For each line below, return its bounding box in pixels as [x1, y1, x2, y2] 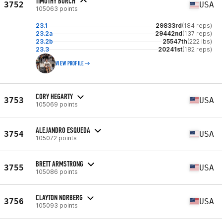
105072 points [36, 134, 77, 142]
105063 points [36, 5, 78, 12]
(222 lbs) [187, 38, 212, 45]
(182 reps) [182, 46, 212, 53]
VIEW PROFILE [55, 60, 84, 67]
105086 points [36, 167, 78, 175]
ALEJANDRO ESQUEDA [36, 125, 90, 135]
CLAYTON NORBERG [36, 192, 83, 202]
